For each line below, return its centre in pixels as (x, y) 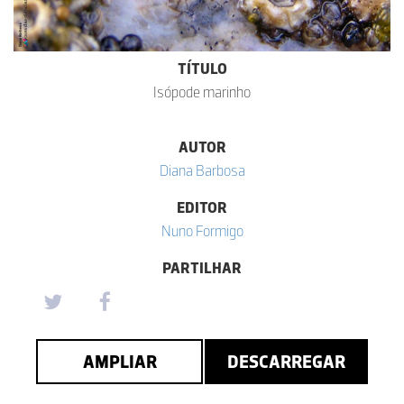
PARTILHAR (202, 267)
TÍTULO (202, 68)
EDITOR (202, 207)
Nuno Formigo (202, 230)
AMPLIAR (119, 361)
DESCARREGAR (286, 361)
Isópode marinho (202, 92)
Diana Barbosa (202, 170)
